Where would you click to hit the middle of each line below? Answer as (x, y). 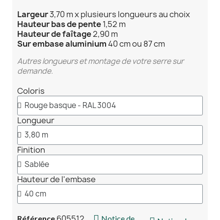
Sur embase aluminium (63, 43)
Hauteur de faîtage (54, 34)
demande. (35, 71)
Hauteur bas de (47, 24)
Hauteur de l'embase (56, 179)
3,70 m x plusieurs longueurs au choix (119, 14)
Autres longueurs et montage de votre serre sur (100, 61)
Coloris (31, 91)
